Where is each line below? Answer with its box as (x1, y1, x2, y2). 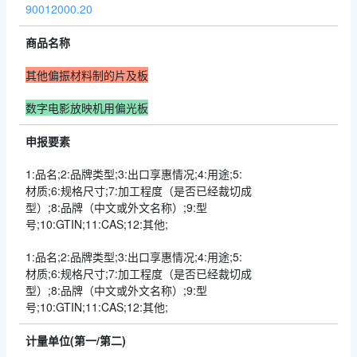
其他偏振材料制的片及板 (25, 67, 148, 83)
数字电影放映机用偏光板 (25, 100, 148, 116)
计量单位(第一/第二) (25, 332, 126, 348)
